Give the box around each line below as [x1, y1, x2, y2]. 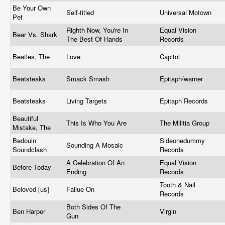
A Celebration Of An [66, 158, 125, 167]
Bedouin [13, 136, 36, 145]
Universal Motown [160, 8, 213, 17]
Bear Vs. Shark [13, 30, 59, 39]
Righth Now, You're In [66, 25, 128, 35]
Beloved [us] [13, 184, 51, 194]
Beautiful [13, 114, 38, 123]
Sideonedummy [160, 136, 205, 145]
